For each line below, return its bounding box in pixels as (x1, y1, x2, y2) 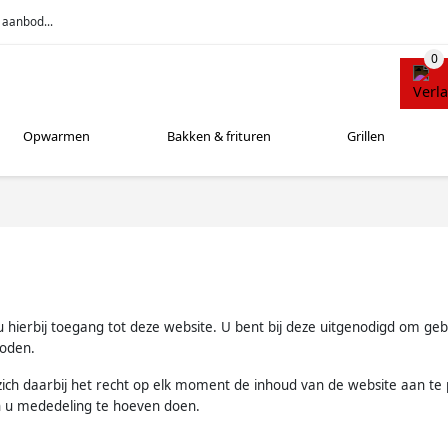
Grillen (347, 127, 386, 146)
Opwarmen (23, 127, 91, 146)
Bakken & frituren (166, 127, 271, 146)
